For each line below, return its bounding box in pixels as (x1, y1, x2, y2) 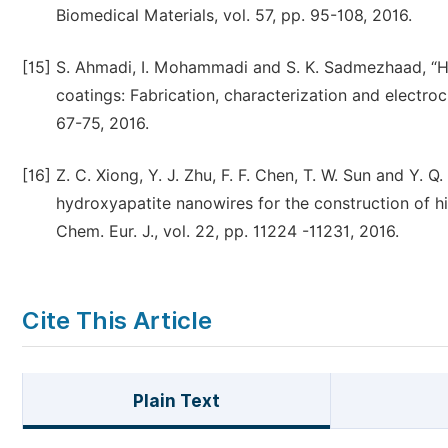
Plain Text (132, 391, 220, 411)
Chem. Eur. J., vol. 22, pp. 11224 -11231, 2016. (56, 222, 399, 241)
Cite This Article (22, 306, 212, 335)
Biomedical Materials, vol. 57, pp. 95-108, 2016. (56, 6, 412, 25)
